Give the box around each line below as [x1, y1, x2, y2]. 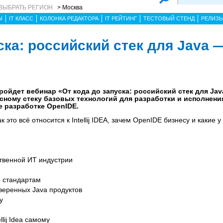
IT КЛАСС [9, 15, 33, 21]
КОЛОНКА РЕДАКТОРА [40, 15, 99, 21]
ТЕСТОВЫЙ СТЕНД [143, 15, 195, 21]
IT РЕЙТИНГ [105, 15, 137, 21]
